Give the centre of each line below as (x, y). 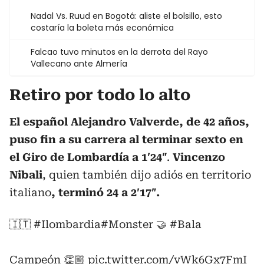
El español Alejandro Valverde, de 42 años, (129, 122)
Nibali (26, 175)
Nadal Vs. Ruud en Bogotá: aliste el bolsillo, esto (126, 16)
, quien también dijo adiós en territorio (147, 175)
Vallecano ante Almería (79, 64)
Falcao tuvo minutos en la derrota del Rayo (119, 52)
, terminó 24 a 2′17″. (105, 192)
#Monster (127, 224)
